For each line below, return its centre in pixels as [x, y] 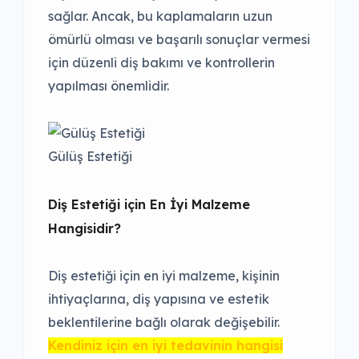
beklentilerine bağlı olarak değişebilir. [164, 323]
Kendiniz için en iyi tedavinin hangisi [165, 346]
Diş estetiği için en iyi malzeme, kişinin [164, 276]
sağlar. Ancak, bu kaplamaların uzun [160, 16]
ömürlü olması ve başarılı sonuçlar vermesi [179, 40]
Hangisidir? [85, 229]
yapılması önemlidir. [109, 86]
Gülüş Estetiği [90, 157]
